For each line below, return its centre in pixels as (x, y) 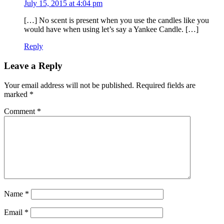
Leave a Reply (33, 65)
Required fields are (166, 85)
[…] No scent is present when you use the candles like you (116, 20)
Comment (20, 111)
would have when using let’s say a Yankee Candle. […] (111, 29)
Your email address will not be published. (69, 85)
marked (17, 94)
